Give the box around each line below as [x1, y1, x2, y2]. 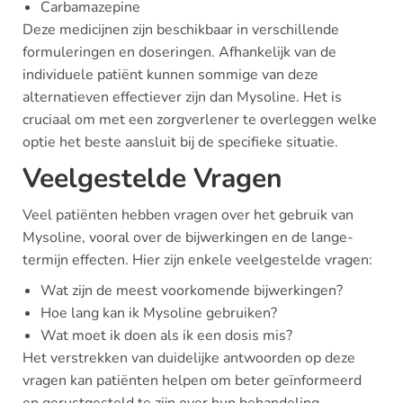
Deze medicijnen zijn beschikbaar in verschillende [22, 19, 339, 40]
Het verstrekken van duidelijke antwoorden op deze [22, 347, 355, 368]
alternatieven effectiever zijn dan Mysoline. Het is [22, 86, 342, 107]
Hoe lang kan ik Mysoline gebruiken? [40, 302, 277, 323]
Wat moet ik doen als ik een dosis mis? [40, 325, 292, 345]
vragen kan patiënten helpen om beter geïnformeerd [22, 370, 362, 390]
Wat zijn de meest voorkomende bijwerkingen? [40, 280, 343, 300]
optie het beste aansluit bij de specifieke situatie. [22, 131, 338, 152]
